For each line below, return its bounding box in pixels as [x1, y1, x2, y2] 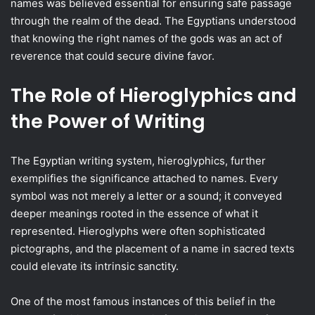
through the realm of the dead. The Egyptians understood [11, 14, 296, 27]
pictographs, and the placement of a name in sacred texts [11, 242, 295, 255]
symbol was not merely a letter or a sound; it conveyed [11, 189, 282, 202]
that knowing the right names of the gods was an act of [11, 32, 282, 45]
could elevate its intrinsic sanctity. [11, 259, 179, 273]
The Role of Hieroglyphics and [11, 82, 297, 108]
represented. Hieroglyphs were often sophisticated [11, 224, 265, 238]
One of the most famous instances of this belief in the [11, 295, 276, 308]
